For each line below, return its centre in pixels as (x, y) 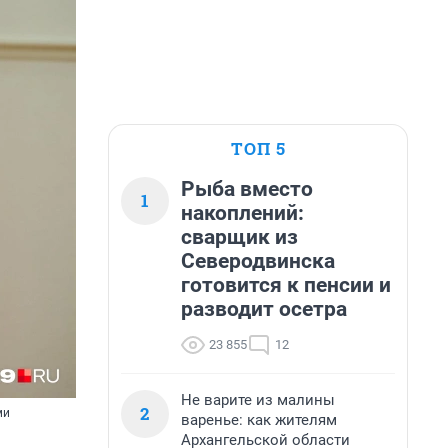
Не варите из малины (258, 400)
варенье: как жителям (259, 420)
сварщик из (239, 237)
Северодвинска (258, 261)
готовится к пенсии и (286, 285)
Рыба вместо (247, 189)
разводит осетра (264, 309)
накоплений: (242, 213)
